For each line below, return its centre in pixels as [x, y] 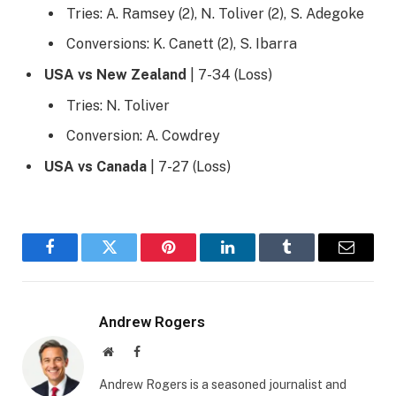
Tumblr [309, 260]
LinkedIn [255, 260]
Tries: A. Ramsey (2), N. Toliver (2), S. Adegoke [215, 14]
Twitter [131, 260]
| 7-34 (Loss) [229, 75]
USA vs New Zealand [115, 75]
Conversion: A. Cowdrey [143, 136]
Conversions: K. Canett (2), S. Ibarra [182, 44]
